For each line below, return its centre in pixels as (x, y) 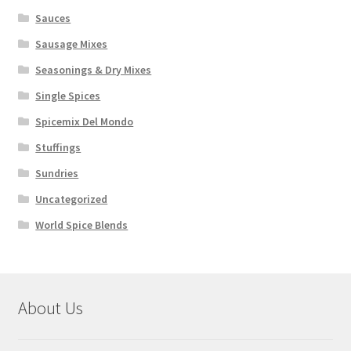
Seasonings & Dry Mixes (94, 69)
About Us (50, 308)
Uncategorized (72, 199)
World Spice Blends (82, 224)
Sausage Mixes (72, 43)
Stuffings (58, 147)
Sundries (57, 173)
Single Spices (68, 95)
